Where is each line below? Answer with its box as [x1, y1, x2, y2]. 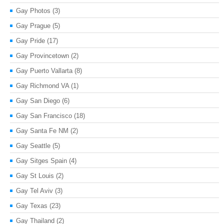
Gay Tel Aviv [16, 186, 53, 194]
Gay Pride [16, 36, 45, 44]
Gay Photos [16, 6, 50, 14]
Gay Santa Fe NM [16, 126, 68, 134]
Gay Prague [16, 21, 50, 29]
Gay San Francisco [16, 111, 72, 119]
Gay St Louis [16, 171, 54, 179]
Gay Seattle [16, 141, 50, 149]
